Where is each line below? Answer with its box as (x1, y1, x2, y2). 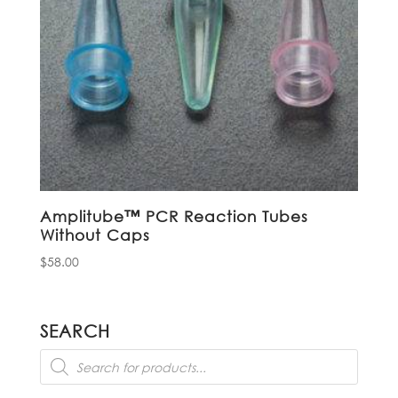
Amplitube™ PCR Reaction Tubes (39, 206, 308, 226)
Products (38, 346, 98, 365)
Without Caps (39, 225, 150, 244)
